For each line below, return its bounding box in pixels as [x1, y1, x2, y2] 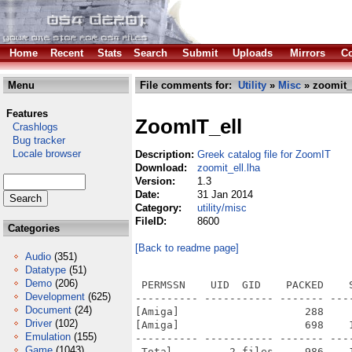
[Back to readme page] [135, 242, 239, 254]
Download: [135, 162, 190, 174]
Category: [135, 202, 185, 214]
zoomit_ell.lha [197, 162, 260, 174]
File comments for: [137, 79, 238, 91]
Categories [5, 222, 60, 234]
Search [134, 47, 167, 59]
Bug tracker [3, 134, 65, 146]
